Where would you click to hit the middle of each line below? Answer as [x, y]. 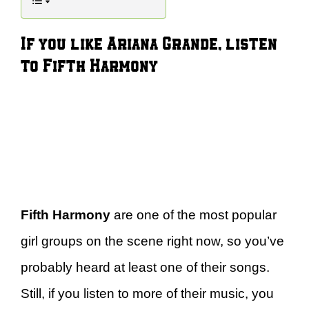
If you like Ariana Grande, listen [149, 42]
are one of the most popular [193, 215]
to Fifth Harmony [89, 64]
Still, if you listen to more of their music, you [147, 293]
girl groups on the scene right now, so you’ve [152, 241]
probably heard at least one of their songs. [145, 267]
